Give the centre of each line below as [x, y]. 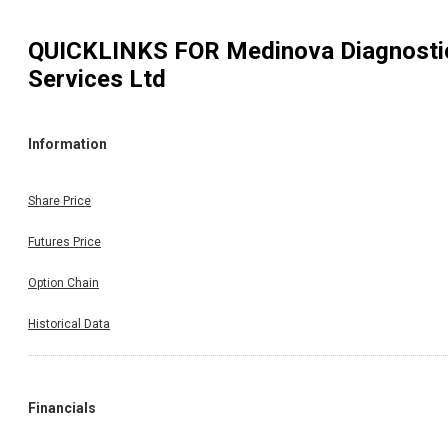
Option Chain [63, 282]
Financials [62, 407]
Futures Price [64, 241]
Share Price [59, 200]
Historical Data [69, 323]
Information [67, 144]
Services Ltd [97, 78]
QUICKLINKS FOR [127, 50]
